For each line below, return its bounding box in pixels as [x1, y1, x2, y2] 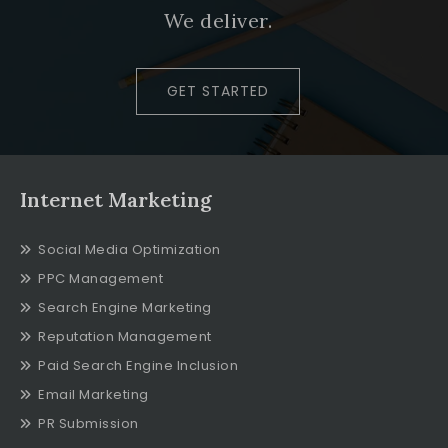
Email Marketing [38, 384, 149, 404]
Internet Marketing [20, 186, 212, 212]
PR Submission [38, 413, 139, 433]
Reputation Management [38, 326, 212, 346]
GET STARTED [167, 80, 269, 101]
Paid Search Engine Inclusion [38, 355, 238, 375]
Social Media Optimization [38, 239, 221, 259]
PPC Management [38, 268, 163, 288]
